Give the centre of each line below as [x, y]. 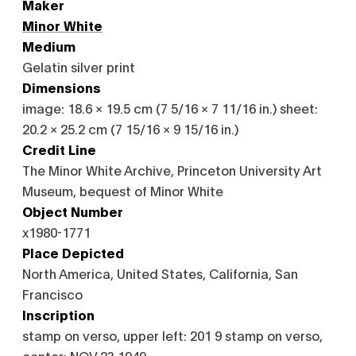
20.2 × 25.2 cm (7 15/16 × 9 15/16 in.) [130, 128]
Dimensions [62, 87]
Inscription [58, 314]
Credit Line [59, 149]
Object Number [73, 211]
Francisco [52, 294]
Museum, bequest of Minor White [123, 190]
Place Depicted [73, 252]
